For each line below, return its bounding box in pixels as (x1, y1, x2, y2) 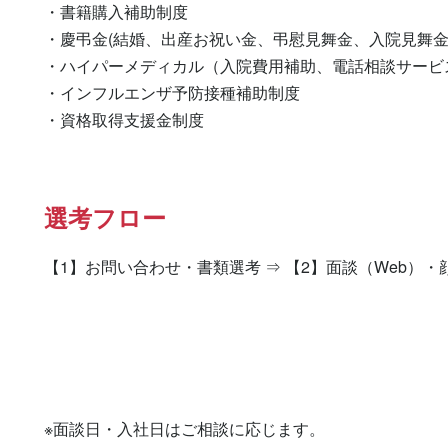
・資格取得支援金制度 (44, 108, 204, 131)
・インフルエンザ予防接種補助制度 (44, 81, 300, 104)
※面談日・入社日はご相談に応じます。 (44, 417, 325, 440)
